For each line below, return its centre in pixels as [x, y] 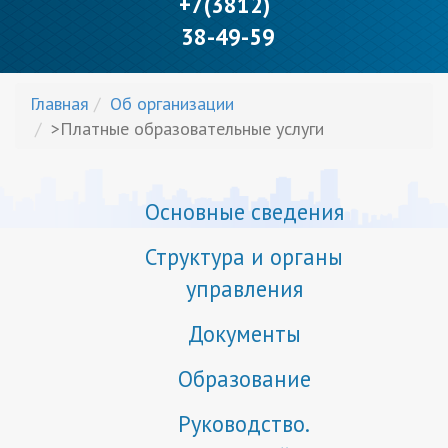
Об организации [172, 103]
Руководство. [244, 423]
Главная [59, 103]
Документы [244, 333]
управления [244, 288]
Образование [244, 378]
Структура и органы [244, 256]
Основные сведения [244, 211]
